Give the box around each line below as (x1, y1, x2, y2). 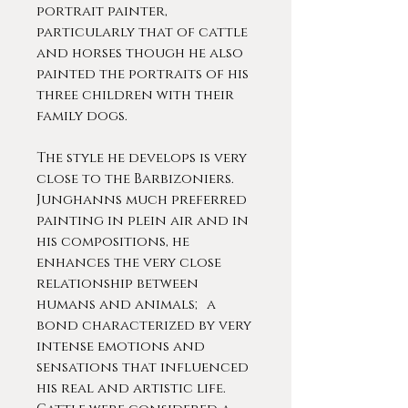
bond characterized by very (36, 316, 251, 335)
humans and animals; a (36, 295, 216, 314)
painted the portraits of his (36, 65, 249, 84)
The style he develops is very (36, 148, 247, 168)
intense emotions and (36, 337, 205, 356)
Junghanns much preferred (36, 190, 247, 209)
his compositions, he (36, 232, 189, 251)
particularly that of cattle (36, 23, 248, 42)
